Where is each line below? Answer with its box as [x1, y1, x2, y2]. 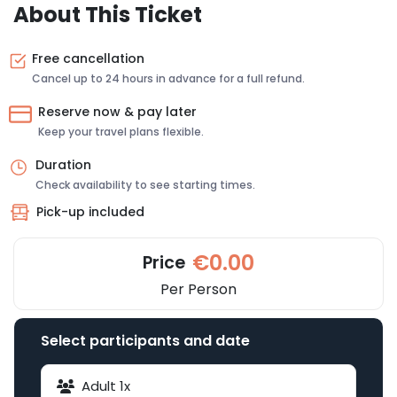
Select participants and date [41, 330, 250, 351]
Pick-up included [36, 203, 144, 222]
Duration [35, 155, 91, 174]
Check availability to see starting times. [35, 176, 255, 192]
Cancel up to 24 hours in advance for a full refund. [32, 70, 305, 86]
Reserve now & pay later [38, 102, 197, 121]
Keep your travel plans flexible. [38, 123, 204, 139]
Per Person [160, 278, 237, 300]
